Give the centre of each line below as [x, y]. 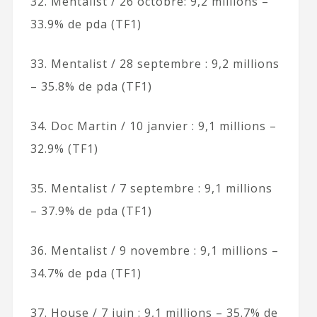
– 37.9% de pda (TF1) [91, 211]
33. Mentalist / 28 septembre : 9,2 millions [155, 63]
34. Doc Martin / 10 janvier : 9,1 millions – [153, 126]
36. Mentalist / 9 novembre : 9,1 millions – [154, 250]
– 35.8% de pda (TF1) [91, 86]
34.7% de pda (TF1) [86, 273]
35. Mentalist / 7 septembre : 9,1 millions [151, 188]
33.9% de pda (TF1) [86, 24]
